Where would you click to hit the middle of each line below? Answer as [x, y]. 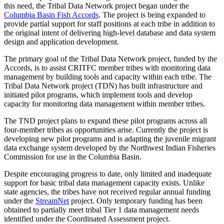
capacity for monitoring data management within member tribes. [104, 104]
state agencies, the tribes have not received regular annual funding [107, 192]
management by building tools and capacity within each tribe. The [108, 77]
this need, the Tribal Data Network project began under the [96, 6]
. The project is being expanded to [152, 15]
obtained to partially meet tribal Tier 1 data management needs [101, 210]
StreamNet [52, 201]
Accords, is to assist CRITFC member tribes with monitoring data [107, 68]
